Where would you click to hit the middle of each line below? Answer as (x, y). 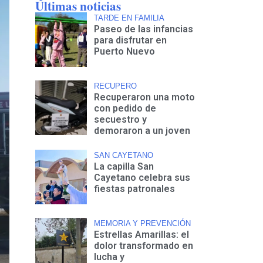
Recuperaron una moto (145, 97)
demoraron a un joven (142, 130)
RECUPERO (116, 86)
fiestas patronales (135, 188)
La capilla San (124, 166)
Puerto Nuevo (125, 51)
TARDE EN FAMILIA (129, 18)
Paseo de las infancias (144, 29)
